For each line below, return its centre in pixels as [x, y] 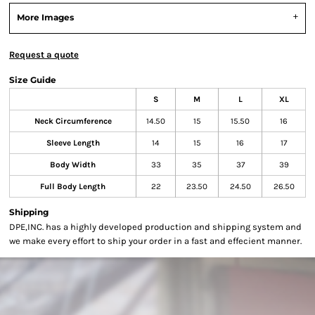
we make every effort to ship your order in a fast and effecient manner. [155, 241]
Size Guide [33, 80]
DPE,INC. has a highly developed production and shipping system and [155, 227]
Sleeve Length [73, 143]
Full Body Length [73, 186]
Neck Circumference [73, 121]
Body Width [73, 165]
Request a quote [44, 54]
